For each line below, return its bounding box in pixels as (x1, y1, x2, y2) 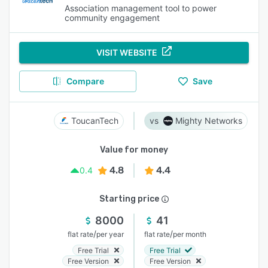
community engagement (65, 13, 160, 23)
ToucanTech (71, 115, 118, 126)
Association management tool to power (65, 3, 217, 13)
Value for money (100, 145, 168, 155)
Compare (66, 76, 104, 86)
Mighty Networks (175, 115, 242, 126)
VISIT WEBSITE (96, 47, 157, 57)
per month (173, 230, 206, 239)
